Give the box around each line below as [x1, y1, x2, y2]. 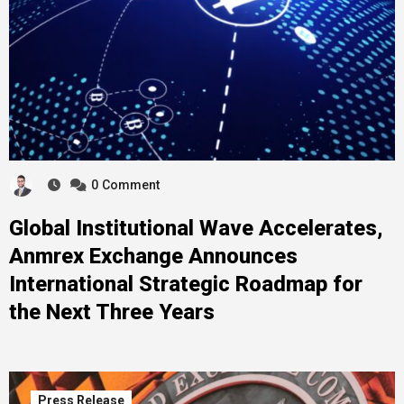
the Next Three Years [8, 298, 215, 325]
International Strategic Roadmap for [8, 271, 363, 297]
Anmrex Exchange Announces [8, 243, 298, 269]
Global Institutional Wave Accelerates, [8, 215, 382, 241]
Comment [101, 177, 160, 192]
